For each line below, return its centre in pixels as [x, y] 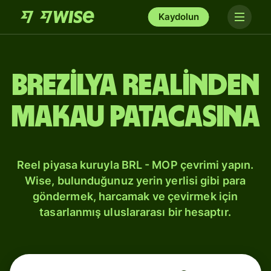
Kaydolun [178, 17]
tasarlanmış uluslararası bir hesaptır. [135, 212]
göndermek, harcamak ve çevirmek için [135, 196]
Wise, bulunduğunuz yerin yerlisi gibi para [135, 181]
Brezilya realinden [135, 86]
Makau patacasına [135, 117]
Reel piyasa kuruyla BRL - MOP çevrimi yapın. [135, 165]
